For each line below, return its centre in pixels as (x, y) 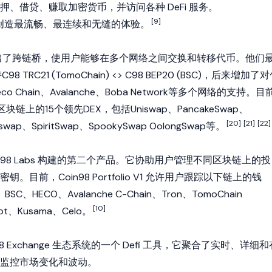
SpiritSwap (55, 126)
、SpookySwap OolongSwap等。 (152, 126)
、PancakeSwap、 (208, 109)
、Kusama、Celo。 (50, 211)
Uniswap (149, 109)
